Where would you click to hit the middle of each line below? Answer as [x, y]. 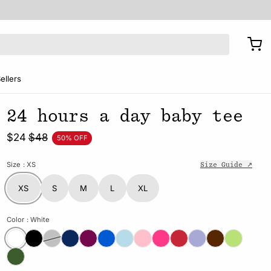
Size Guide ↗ [226, 165]
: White [38, 220]
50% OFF [72, 138]
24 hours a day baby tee [125, 116]
